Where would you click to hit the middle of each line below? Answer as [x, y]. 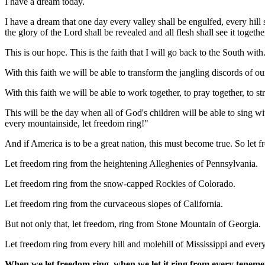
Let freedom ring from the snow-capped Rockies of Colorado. [120, 184]
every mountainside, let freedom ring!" [77, 123]
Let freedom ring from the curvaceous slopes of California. [114, 204]
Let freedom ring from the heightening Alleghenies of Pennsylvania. [131, 164]
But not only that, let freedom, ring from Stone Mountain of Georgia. [133, 224]
